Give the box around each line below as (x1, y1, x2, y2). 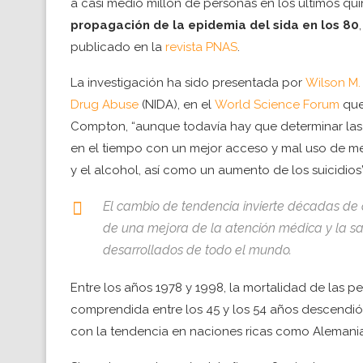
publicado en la (70, 40, 165, 55)
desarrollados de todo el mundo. (103, 242, 292, 258)
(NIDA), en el (139, 97, 215, 113)
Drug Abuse (70, 97, 139, 113)
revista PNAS (165, 40, 237, 55)
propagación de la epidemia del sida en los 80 (70, 18, 359, 33)
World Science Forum (215, 97, 340, 113)
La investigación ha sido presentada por (70, 75, 305, 91)
